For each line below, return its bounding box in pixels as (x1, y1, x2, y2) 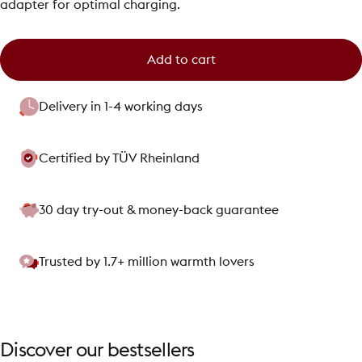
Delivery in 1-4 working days (39, 100, 203, 114)
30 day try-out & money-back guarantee (39, 204, 279, 217)
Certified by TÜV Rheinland (39, 152, 200, 166)
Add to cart (146, 53, 216, 67)
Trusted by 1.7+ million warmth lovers (39, 255, 255, 269)
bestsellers (107, 340, 195, 360)
